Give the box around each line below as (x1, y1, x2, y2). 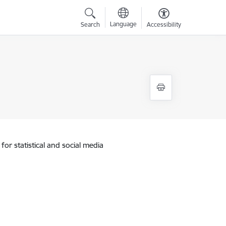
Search (80, 21, 100, 28)
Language (109, 20, 137, 28)
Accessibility (146, 21, 181, 28)
